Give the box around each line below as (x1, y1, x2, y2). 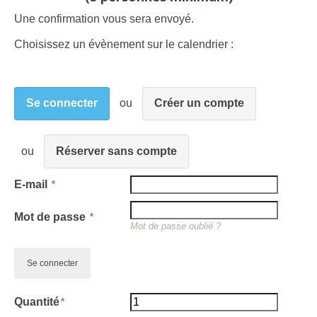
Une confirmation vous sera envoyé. (14, 12, 194, 25)
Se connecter (26, 97, 98, 110)
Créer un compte (154, 97, 244, 110)
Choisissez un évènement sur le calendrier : (14, 38, 234, 50)
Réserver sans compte (56, 144, 177, 157)
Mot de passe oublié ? (130, 220, 221, 231)
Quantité (14, 295, 59, 308)
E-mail (14, 178, 50, 190)
